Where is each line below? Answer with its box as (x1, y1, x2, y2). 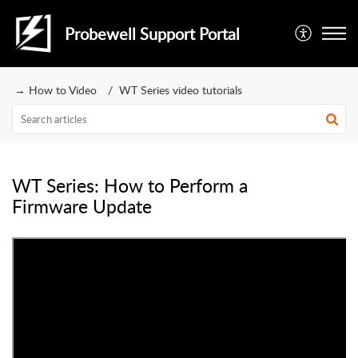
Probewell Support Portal (64, 22, 240, 45)
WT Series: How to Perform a (12, 173, 248, 198)
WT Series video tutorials (119, 82, 242, 97)
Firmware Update (12, 193, 152, 219)
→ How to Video (14, 82, 97, 97)
